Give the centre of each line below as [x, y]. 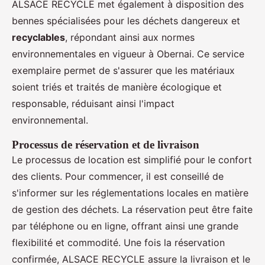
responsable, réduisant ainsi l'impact [93, 103]
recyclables [38, 37]
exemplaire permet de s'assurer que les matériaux [123, 70]
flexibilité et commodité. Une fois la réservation [118, 242]
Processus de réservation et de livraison [106, 144]
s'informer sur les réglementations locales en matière [130, 193]
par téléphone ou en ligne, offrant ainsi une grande [125, 226]
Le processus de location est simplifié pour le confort [132, 159]
